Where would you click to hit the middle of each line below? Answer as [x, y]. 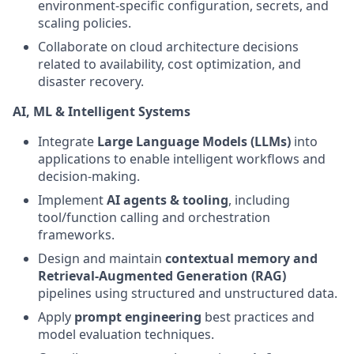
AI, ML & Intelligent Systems [102, 111]
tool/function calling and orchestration [154, 217]
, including [259, 200]
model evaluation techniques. [126, 334]
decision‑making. [89, 176]
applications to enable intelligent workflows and [182, 159]
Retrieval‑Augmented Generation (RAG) [162, 276]
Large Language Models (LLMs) [194, 141]
